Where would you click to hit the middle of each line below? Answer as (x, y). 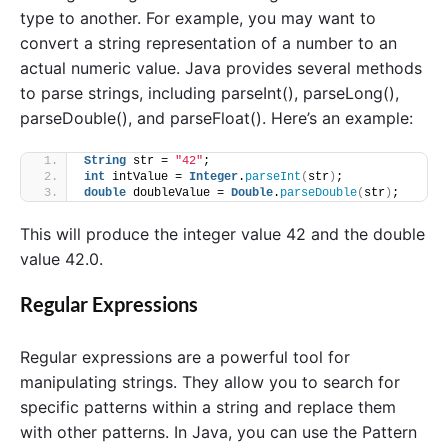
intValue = (147, 176)
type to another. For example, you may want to (198, 18)
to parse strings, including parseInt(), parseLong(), (209, 93)
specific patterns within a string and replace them (208, 406)
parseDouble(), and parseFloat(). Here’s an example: (216, 118)
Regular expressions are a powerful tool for (185, 356)
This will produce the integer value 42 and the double (222, 233)
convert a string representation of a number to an (208, 43)
